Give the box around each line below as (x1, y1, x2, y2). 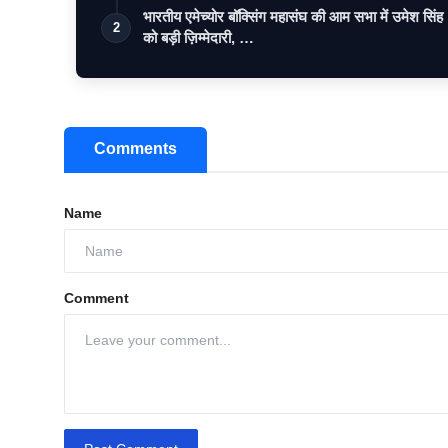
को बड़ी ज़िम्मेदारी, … (143, 29, 254, 47)
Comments (94, 140, 177, 158)
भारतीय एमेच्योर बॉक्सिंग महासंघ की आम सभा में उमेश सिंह (143, 8, 443, 26)
